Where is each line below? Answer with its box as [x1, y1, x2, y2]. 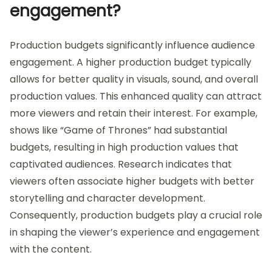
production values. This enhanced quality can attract [10, 89, 262, 103]
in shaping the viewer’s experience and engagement [10, 225, 260, 239]
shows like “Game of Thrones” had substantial [10, 123, 227, 137]
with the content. [10, 242, 92, 256]
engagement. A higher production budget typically [10, 55, 251, 69]
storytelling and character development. [10, 191, 205, 205]
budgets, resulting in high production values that [10, 140, 239, 154]
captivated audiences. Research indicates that [10, 157, 232, 171]
